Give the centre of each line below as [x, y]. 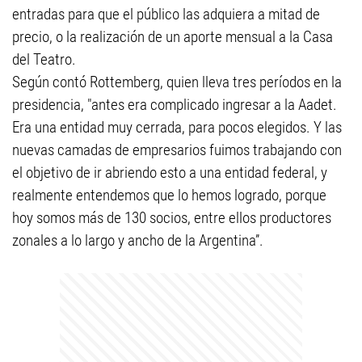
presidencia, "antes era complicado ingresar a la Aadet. [175, 105]
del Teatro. [44, 59]
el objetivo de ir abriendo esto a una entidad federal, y [170, 173]
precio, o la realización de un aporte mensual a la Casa [173, 37]
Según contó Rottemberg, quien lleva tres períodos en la [177, 82]
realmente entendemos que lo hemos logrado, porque [169, 195]
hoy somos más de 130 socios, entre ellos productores [172, 218]
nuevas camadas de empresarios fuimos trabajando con [177, 150]
